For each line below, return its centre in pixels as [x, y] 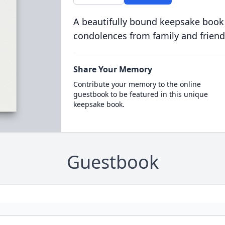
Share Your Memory [113, 69]
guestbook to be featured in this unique [140, 94]
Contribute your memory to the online [137, 84]
